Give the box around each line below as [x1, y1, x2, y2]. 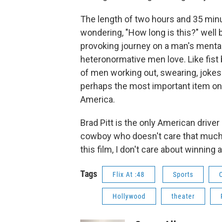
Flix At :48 [112, 170, 145, 178]
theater [171, 192, 195, 200]
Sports [173, 170, 193, 178]
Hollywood [112, 192, 146, 200]
